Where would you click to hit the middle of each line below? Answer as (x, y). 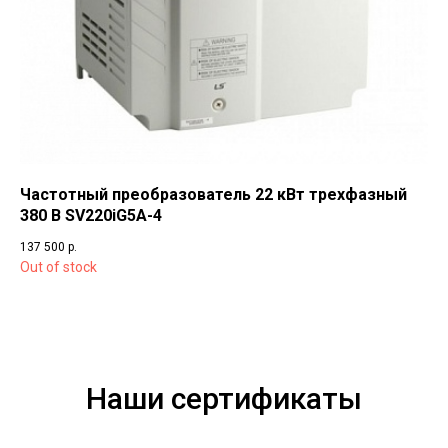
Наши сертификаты (224, 398)
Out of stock (58, 266)
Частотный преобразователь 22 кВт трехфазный (213, 194)
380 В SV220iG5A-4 (91, 215)
